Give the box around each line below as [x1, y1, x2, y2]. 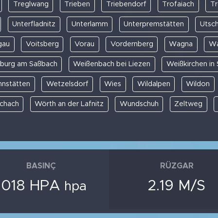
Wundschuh [119, 100, 159, 108]
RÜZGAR [160, 162, 194, 170]
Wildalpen [137, 80, 170, 88]
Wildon [186, 80, 210, 88]
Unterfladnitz [12, 20, 55, 28]
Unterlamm [71, 20, 108, 28]
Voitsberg [25, 40, 59, 48]
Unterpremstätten [124, 20, 184, 28]
